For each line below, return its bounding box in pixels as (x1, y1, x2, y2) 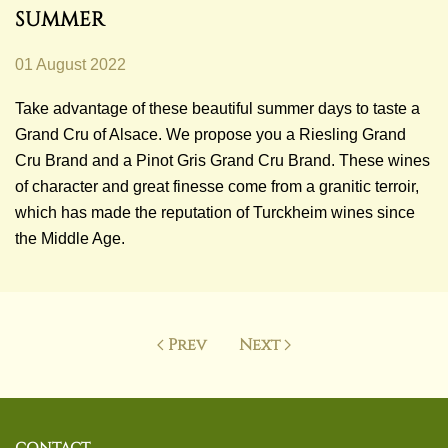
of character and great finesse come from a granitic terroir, (15, 178, 419, 195)
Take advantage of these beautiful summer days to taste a (15, 100, 420, 117)
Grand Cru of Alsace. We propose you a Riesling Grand (15, 126, 406, 143)
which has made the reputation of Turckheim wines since (15, 204, 415, 221)
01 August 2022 (15, 56, 126, 73)
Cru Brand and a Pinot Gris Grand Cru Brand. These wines (15, 152, 430, 169)
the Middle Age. (15, 230, 125, 247)
